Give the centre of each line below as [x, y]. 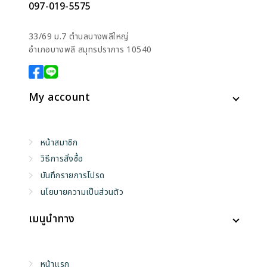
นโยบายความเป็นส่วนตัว [82, 192]
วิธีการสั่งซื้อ [62, 159]
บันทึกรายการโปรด [73, 176]
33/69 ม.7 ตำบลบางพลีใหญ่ [79, 36]
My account [59, 98]
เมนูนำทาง [52, 219]
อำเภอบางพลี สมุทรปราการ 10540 [90, 49]
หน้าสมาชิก [59, 142]
